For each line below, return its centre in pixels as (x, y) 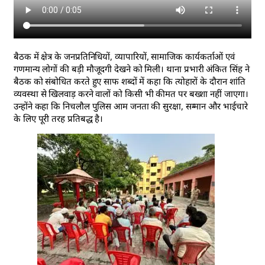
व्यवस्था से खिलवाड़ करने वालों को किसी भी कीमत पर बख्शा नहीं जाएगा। (131, 93)
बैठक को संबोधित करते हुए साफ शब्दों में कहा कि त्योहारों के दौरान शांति (130, 81)
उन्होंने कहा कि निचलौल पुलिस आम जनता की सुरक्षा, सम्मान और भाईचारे (131, 106)
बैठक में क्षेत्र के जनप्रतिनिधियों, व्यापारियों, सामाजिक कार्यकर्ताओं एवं (125, 56)
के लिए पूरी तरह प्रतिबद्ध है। (59, 118)
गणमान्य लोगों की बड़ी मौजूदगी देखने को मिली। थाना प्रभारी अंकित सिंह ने (132, 68)
